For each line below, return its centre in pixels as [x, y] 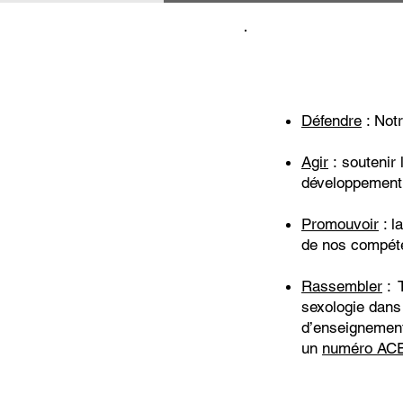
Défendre [331, 121]
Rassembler [342, 286]
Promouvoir [340, 224]
